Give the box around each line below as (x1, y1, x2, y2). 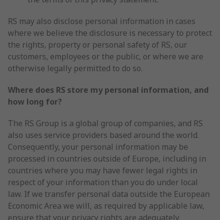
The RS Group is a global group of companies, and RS (8, 118, 203, 129)
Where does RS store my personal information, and (8, 84, 209, 95)
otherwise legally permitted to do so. (8, 63, 142, 74)
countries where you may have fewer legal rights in (8, 165, 197, 176)
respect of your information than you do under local (8, 177, 198, 188)
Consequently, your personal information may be (8, 141, 188, 152)
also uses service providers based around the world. (8, 130, 199, 140)
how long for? (8, 96, 62, 107)
